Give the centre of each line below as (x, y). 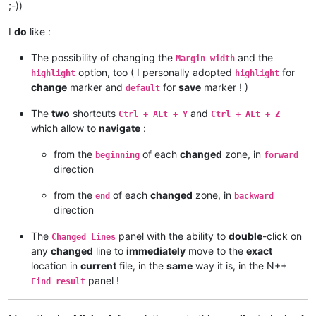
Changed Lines (84, 237)
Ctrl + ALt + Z (245, 114)
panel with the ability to (172, 236)
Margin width (205, 58)
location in (56, 265)
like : (39, 31)
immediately (156, 250)
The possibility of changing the (103, 57)
